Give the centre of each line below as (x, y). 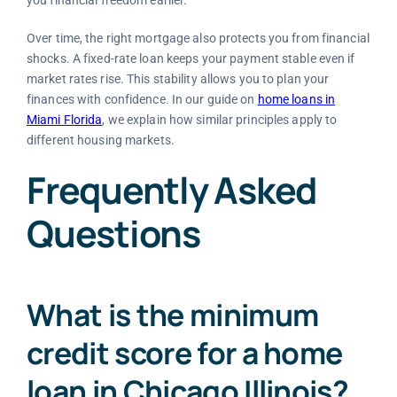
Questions (113, 234)
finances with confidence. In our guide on (142, 100)
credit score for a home (184, 352)
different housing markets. (100, 140)
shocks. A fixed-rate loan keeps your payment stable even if (191, 59)
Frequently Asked (171, 190)
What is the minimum (172, 314)
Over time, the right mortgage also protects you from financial (198, 39)
